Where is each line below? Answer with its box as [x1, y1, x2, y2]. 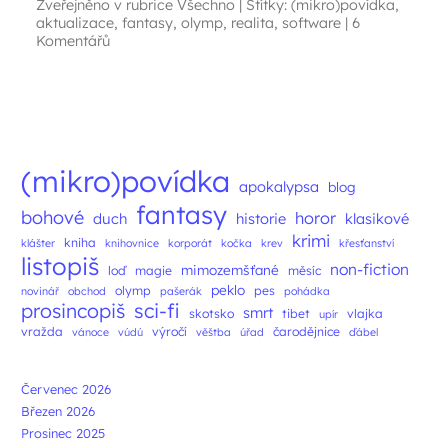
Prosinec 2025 [21, 424, 105, 441]
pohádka [284, 283, 330, 298]
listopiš [21, 250, 99, 281]
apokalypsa [239, 176, 319, 196]
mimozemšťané [181, 260, 279, 278]
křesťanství [339, 235, 394, 250]
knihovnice [105, 235, 159, 250]
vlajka [347, 305, 383, 321]
